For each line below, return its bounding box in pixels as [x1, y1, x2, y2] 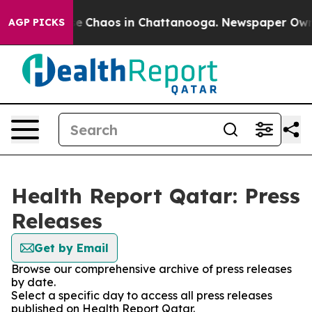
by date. [11, 275, 56, 289]
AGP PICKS [8, 16, 65, 29]
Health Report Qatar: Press [11, 182, 300, 209]
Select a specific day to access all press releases [11, 288, 272, 302]
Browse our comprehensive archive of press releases [11, 262, 292, 276]
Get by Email [34, 241, 109, 255]
